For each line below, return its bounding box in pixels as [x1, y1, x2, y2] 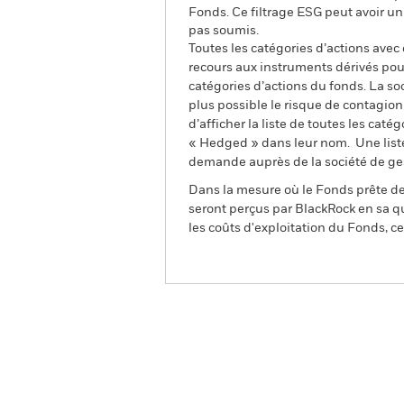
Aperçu [188, 382, 237, 397]
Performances [293, 382, 390, 397]
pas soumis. [188, 24, 259, 37]
